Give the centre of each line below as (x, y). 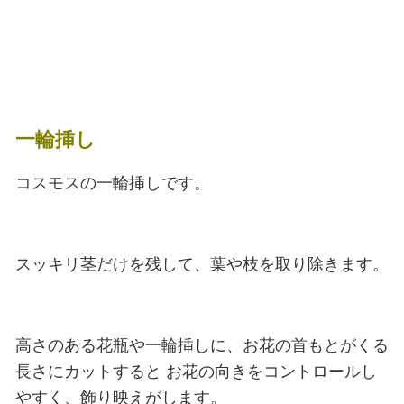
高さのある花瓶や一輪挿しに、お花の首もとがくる (202, 345)
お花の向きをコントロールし (269, 371)
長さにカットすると (88, 371)
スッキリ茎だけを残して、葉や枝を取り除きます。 (202, 264)
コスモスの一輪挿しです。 (112, 183)
